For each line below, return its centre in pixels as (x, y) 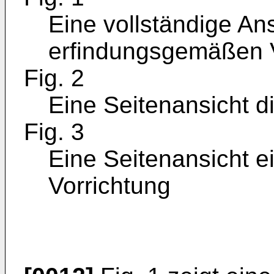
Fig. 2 (54, 78)
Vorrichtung (109, 186)
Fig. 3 (54, 132)
